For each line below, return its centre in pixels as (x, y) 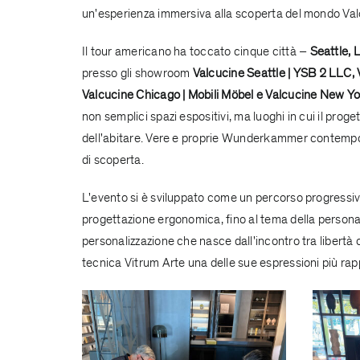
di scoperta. (112, 160)
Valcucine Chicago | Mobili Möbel (168, 94)
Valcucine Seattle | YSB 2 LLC (272, 73)
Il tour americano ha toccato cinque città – (196, 51)
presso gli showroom (137, 73)
